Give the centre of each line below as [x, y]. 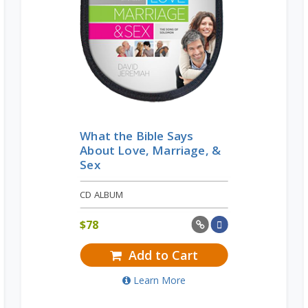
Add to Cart [161, 255]
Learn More [159, 280]
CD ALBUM [102, 195]
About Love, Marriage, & [151, 151]
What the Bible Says [137, 136]
